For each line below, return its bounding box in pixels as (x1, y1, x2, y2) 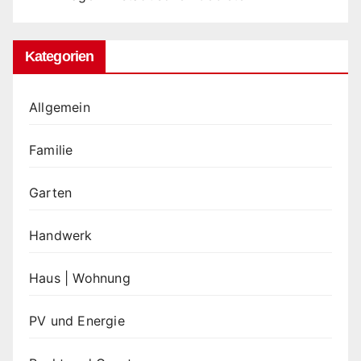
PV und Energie (29, 313, 125, 330)
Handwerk (29, 227, 93, 244)
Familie (29, 142, 73, 159)
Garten (29, 185, 73, 201)
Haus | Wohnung (29, 270, 131, 287)
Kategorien (25, 48, 93, 65)
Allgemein (29, 99, 90, 116)
